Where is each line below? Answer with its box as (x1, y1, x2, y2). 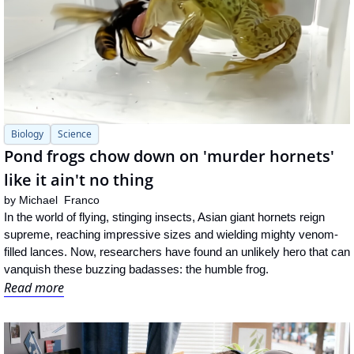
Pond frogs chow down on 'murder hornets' (4, 145, 334, 168)
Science (58, 127, 92, 141)
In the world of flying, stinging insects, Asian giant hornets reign (4, 210, 325, 224)
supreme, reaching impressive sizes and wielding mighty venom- (4, 228, 338, 242)
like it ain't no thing (4, 169, 153, 191)
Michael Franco (19, 194, 100, 207)
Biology (11, 127, 43, 141)
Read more (4, 279, 64, 297)
